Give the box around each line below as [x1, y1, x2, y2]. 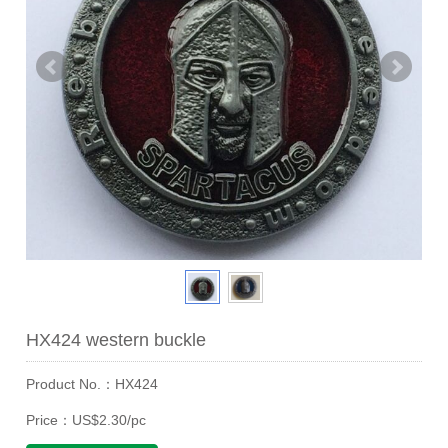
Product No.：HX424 [26, 376, 159, 393]
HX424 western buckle [26, 330, 207, 351]
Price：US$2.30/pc [26, 412, 147, 429]
